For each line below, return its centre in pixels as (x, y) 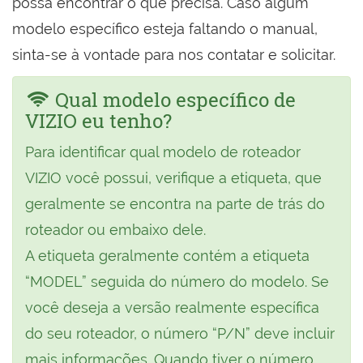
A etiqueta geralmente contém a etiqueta (167, 256)
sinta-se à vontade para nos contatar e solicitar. (174, 55)
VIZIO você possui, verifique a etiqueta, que (173, 178)
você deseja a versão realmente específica (172, 307)
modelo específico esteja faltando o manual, (165, 29)
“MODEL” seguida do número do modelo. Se (177, 282)
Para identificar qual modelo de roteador (163, 152)
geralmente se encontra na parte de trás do (175, 204)
